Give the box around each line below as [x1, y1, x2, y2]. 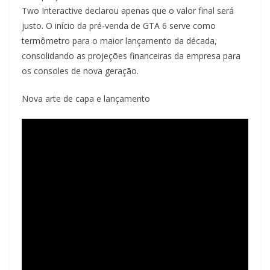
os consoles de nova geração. [22, 65, 139, 77]
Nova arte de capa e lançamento [22, 93, 150, 105]
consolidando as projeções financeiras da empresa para [22, 50, 240, 62]
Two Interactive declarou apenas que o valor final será [22, 5, 234, 17]
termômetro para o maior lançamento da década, [22, 35, 217, 47]
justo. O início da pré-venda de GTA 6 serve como [22, 20, 216, 32]
